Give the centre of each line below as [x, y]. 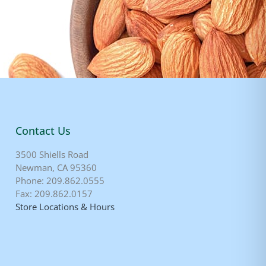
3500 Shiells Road [52, 154]
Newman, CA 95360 [56, 167]
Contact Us [43, 130]
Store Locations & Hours [65, 206]
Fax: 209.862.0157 [54, 193]
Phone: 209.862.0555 [60, 180]
